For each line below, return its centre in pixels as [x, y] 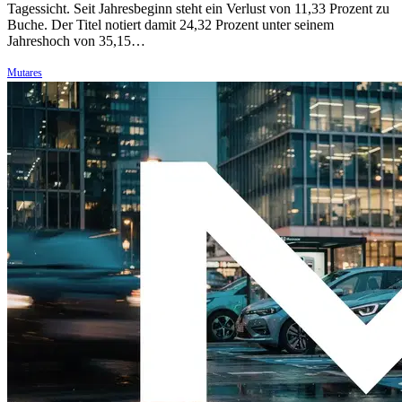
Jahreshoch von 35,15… [76, 40]
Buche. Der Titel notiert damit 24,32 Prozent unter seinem [170, 24]
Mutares [25, 72]
